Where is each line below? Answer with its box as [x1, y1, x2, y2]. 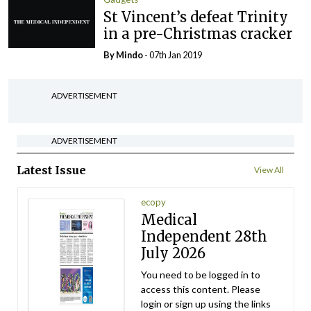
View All [254, 164, 284, 175]
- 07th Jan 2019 [143, 49, 203, 60]
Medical [141, 210, 198, 228]
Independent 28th [141, 227, 268, 245]
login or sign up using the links [141, 297, 271, 310]
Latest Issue [17, 162, 86, 177]
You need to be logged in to [141, 268, 261, 280]
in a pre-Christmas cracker [103, 24, 293, 42]
